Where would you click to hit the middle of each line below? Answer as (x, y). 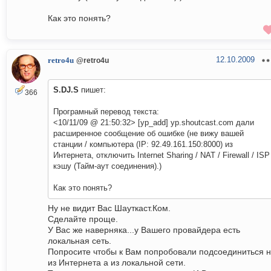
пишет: (92, 90)
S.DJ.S (66, 90)
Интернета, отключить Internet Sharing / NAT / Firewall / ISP (162, 155)
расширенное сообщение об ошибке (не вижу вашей (149, 134)
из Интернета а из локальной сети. (117, 263)
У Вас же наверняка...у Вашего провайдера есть (144, 230)
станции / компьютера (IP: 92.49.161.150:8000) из (143, 145)
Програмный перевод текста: (106, 112)
